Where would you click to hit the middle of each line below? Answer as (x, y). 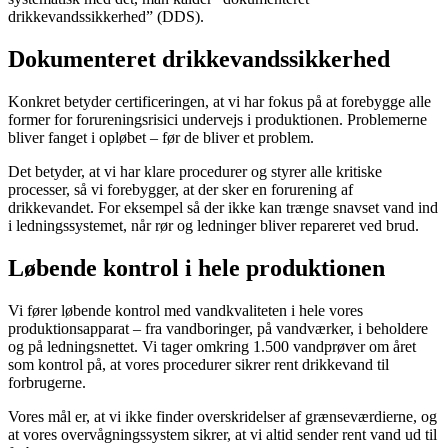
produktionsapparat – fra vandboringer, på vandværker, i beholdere (218, 328)
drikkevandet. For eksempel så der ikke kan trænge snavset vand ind (223, 207)
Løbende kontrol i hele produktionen (196, 267)
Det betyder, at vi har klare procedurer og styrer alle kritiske (195, 171)
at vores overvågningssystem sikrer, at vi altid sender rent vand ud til (222, 434)
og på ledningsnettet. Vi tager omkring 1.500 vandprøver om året (212, 346)
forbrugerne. (47, 382)
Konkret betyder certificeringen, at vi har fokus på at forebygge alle (219, 101)
